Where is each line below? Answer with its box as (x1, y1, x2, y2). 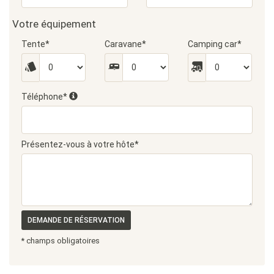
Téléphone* (21, 92, 69, 102)
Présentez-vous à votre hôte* (21, 139, 139, 149)
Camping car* (187, 39, 242, 49)
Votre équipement (12, 18, 96, 30)
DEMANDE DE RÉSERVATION (28, 216, 125, 224)
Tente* (21, 39, 50, 49)
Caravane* (104, 39, 146, 49)
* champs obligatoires (21, 236, 100, 245)
